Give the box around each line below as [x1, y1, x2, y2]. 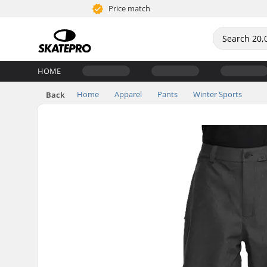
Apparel [114, 88, 142, 100]
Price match [107, 3, 151, 14]
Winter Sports [193, 88, 242, 100]
